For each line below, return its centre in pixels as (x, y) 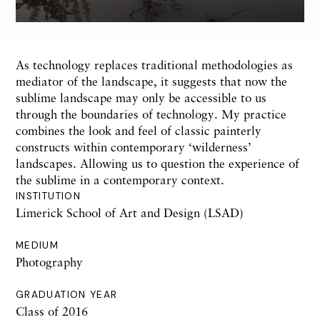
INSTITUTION (48, 196)
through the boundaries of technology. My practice (151, 114)
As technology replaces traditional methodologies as (154, 65)
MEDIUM (37, 246)
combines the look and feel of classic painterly (139, 131)
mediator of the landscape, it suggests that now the (151, 81)
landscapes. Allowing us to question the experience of (157, 164)
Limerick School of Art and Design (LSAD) (130, 213)
